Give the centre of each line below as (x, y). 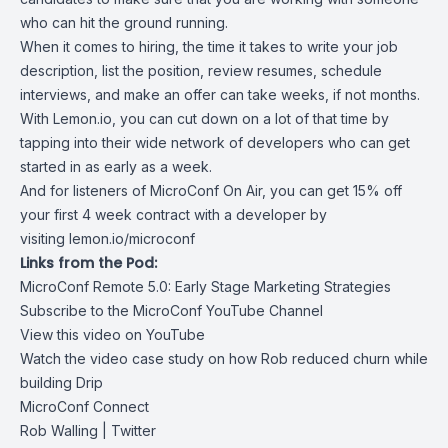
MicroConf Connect (84, 406)
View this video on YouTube (112, 334)
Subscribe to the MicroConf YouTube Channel (171, 310)
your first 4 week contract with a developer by (173, 214)
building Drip (61, 382)
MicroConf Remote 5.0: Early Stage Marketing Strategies (205, 286)
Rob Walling (59, 430)
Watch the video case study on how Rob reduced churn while (224, 358)
